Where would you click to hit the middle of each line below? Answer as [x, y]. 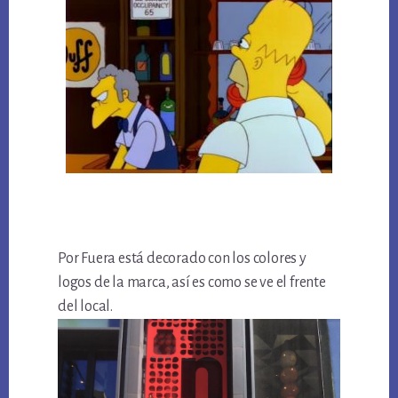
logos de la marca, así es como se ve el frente [192, 282]
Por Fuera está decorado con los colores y [182, 258]
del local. [86, 306]
